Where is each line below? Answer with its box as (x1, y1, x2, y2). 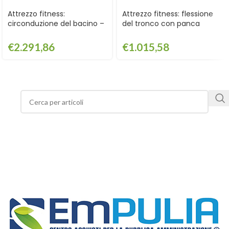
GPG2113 (8, 28, 35, 38)
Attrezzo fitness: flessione (122, 9, 213, 19)
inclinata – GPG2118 (122, 28, 190, 38)
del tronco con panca (122, 18, 200, 29)
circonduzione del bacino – (8, 18, 104, 29)
